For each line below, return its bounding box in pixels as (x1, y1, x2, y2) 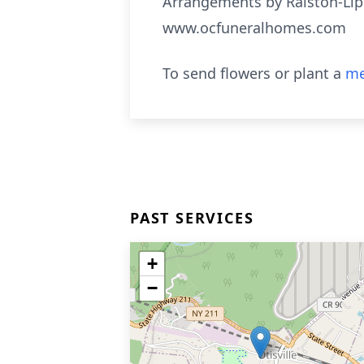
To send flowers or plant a (162, 63, 345, 83)
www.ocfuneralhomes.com (162, 18, 346, 37)
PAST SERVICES (130, 208, 254, 227)
